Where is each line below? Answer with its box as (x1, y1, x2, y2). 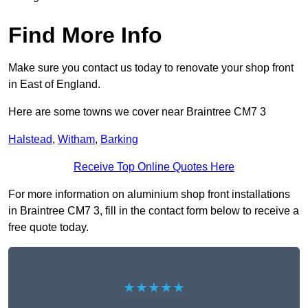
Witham (58, 133, 95, 146)
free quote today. (8, 221, 89, 234)
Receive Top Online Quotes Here (74, 161, 234, 173)
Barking (100, 133, 138, 146)
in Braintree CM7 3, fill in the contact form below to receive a (8, 205, 299, 217)
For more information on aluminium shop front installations (8, 188, 290, 201)
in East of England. (8, 78, 100, 91)
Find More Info (8, 23, 162, 48)
